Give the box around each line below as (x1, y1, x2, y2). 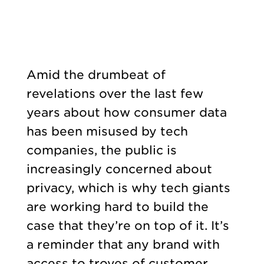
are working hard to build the (26, 200, 209, 214)
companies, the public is (26, 143, 177, 158)
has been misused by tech (26, 124, 188, 139)
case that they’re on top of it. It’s (26, 219, 229, 233)
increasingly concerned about (26, 162, 212, 177)
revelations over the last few (26, 87, 203, 101)
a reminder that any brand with (26, 237, 220, 252)
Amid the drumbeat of (26, 68, 166, 82)
